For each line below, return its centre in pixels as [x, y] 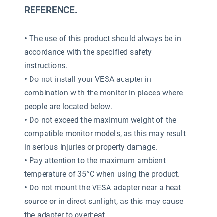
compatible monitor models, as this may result [105, 133]
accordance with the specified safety [88, 52]
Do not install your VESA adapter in [89, 79]
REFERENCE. [51, 10]
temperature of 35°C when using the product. [102, 174]
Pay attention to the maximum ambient [96, 161]
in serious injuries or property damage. [91, 147]
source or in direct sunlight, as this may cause [104, 201]
